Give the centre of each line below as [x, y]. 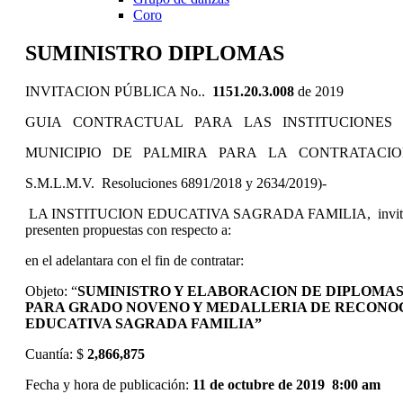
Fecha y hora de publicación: [109, 384]
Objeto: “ [51, 291]
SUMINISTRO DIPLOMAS [155, 53]
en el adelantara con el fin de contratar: [134, 260]
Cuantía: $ [56, 354]
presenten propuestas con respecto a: [128, 229]
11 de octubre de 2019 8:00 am [287, 384]
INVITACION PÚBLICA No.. [117, 91]
